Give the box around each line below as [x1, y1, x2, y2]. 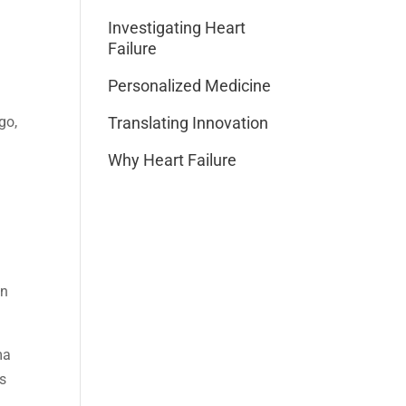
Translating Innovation [108, 113, 269, 133]
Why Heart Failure [108, 150, 237, 170]
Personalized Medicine [108, 76, 272, 96]
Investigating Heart [108, 18, 246, 38]
